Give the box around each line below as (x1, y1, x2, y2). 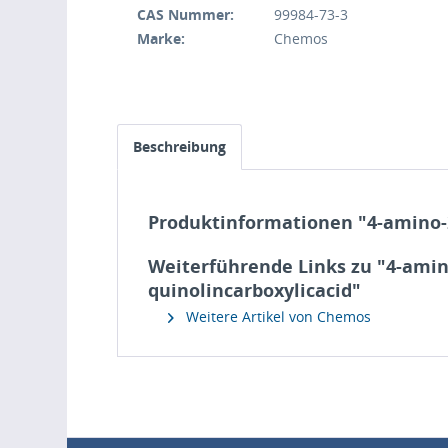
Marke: (137, 29, 186, 48)
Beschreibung (133, 137, 227, 156)
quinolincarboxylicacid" (148, 278, 362, 302)
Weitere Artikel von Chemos (182, 307, 372, 326)
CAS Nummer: (137, 5, 235, 24)
